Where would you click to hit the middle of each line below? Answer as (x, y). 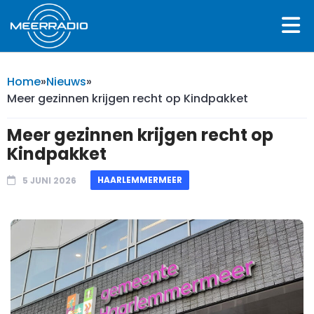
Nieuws (66, 81)
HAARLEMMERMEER (140, 179)
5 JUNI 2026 (49, 180)
